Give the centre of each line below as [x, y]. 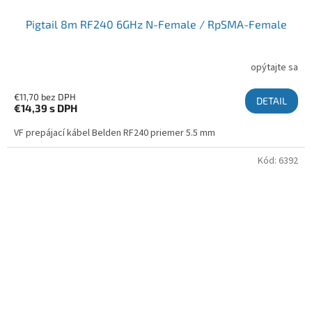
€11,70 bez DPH [45, 96]
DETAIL [272, 100]
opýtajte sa [274, 68]
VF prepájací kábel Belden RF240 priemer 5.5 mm [115, 133]
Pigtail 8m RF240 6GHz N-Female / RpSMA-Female [156, 24]
